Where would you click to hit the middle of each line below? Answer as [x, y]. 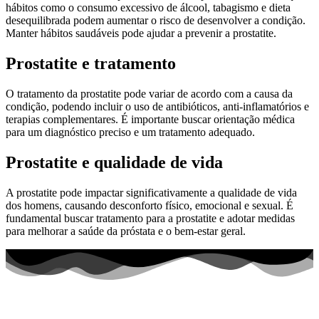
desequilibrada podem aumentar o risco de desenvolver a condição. [156, 21]
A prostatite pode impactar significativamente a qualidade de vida [151, 193]
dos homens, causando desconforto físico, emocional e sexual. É [150, 206]
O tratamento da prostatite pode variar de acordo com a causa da [149, 94]
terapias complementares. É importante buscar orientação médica [150, 120]
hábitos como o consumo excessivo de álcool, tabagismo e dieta [148, 8]
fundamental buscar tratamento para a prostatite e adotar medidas [150, 219]
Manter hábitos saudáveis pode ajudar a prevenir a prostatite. [141, 33]
